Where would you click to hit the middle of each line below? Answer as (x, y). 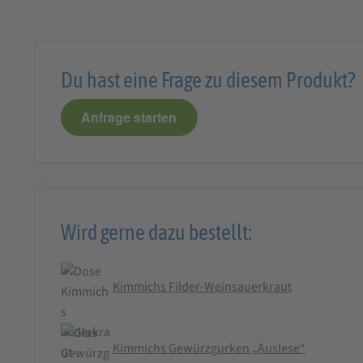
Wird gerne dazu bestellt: (156, 232)
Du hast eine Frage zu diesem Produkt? (207, 79)
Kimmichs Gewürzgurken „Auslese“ (209, 349)
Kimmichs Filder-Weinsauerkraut (202, 287)
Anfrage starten (129, 117)
